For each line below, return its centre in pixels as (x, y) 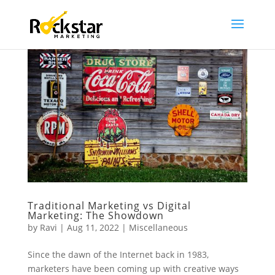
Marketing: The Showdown (95, 215)
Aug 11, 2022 (93, 227)
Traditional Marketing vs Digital (109, 205)
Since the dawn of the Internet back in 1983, (118, 254)
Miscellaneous (158, 227)
